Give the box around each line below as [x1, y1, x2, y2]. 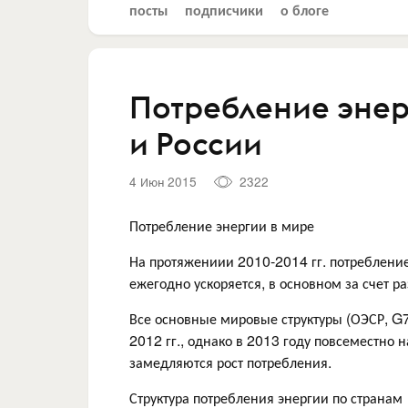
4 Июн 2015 [129, 172, 197, 190]
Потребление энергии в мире [129, 214, 314, 236]
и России [129, 123, 262, 163]
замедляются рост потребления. [129, 351, 331, 372]
